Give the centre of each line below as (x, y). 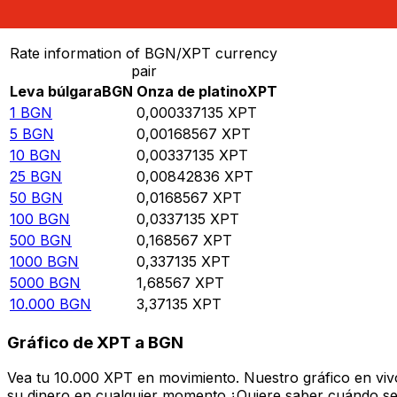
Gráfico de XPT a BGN (95, 342)
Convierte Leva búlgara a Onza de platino (154, 16)
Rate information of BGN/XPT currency (144, 54)
